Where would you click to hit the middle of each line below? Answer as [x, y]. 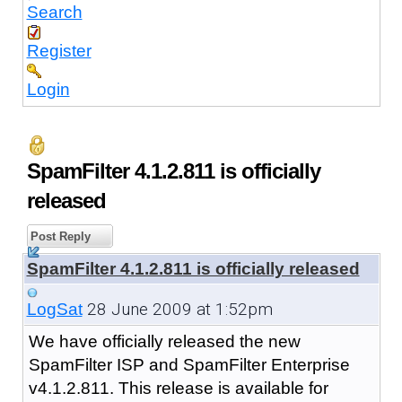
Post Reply [58, 236]
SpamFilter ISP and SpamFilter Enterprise [189, 364]
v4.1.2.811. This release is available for [178, 388]
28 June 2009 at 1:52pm [177, 309]
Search [54, 12]
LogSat [54, 309]
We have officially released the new [164, 341]
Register [59, 50]
